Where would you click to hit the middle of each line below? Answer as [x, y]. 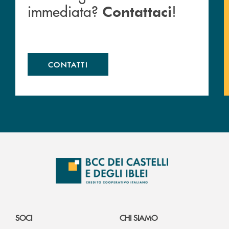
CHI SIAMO [139, 218]
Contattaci [137, 11]
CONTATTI [68, 65]
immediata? [65, 11]
